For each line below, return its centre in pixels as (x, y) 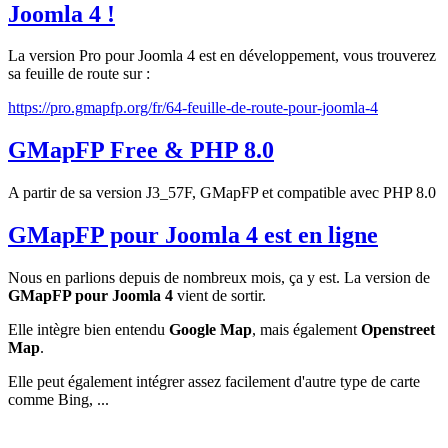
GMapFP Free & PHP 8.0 (141, 150)
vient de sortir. (219, 296)
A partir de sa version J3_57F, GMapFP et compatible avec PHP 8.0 (222, 193)
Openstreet (398, 330)
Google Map (210, 330)
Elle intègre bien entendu (88, 330)
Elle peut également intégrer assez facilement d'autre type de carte (214, 382)
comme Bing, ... (58, 400)
